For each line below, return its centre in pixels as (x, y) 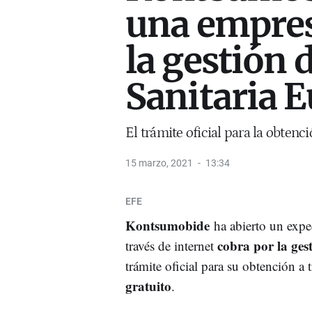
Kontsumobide (167, 225)
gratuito (148, 286)
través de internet (170, 245)
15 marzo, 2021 (159, 163)
